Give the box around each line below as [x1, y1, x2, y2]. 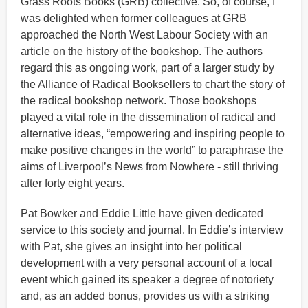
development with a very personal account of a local [21, 257, 272, 269]
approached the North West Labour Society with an [21, 29, 268, 41]
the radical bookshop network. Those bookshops [21, 95, 256, 107]
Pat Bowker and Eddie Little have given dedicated [21, 208, 263, 220]
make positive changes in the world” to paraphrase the [21, 144, 283, 157]
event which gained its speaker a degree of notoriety [21, 274, 274, 286]
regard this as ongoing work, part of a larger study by [21, 62, 274, 74]
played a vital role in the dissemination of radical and [21, 111, 276, 124]
